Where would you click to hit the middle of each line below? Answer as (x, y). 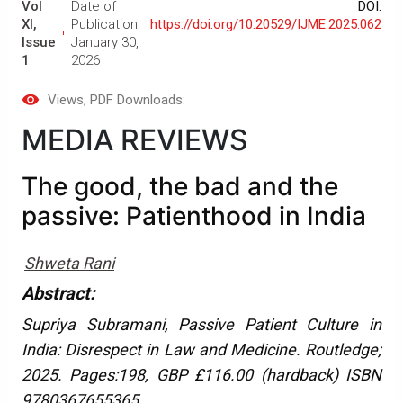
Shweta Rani (69, 264)
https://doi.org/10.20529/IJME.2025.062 (266, 25)
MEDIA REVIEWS (135, 140)
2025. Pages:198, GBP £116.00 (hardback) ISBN (201, 375)
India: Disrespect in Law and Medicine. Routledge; (201, 350)
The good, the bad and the (180, 187)
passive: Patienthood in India (194, 216)
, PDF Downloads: (134, 100)
